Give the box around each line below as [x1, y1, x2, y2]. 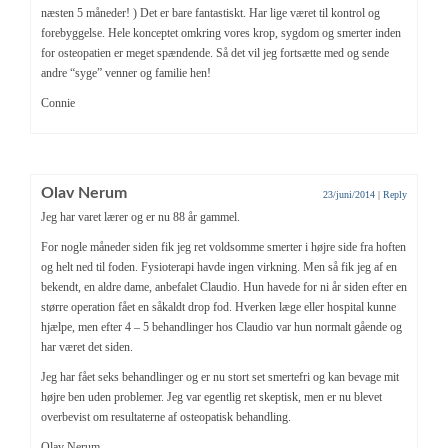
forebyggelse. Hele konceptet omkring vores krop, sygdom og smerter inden [41, 25, 401, 40]
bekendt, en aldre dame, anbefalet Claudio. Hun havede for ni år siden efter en [41, 279, 407, 294]
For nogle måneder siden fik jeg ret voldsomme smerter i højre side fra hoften [41, 239, 406, 254]
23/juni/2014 [323, 188, 375, 200]
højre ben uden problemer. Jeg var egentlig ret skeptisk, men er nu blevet [41, 389, 382, 404]
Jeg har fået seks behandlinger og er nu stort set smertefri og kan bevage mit [41, 369, 399, 384]
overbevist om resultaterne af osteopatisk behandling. [41, 409, 291, 424]
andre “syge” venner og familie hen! [41, 65, 211, 80]
